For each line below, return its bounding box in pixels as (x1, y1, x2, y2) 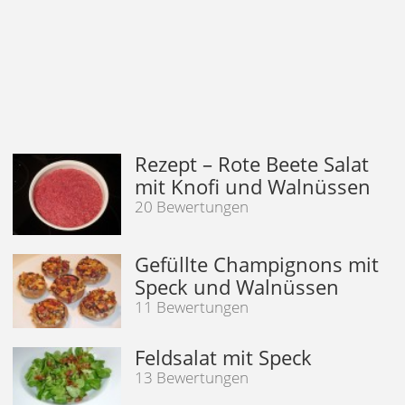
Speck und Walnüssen (135, 273, 340, 301)
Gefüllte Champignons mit (135, 250, 380, 278)
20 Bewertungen (135, 196, 250, 218)
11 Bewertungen (135, 297, 250, 318)
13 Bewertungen (135, 366, 250, 388)
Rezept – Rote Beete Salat (135, 150, 370, 178)
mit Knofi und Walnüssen (135, 173, 372, 201)
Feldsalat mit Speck (135, 343, 313, 371)
